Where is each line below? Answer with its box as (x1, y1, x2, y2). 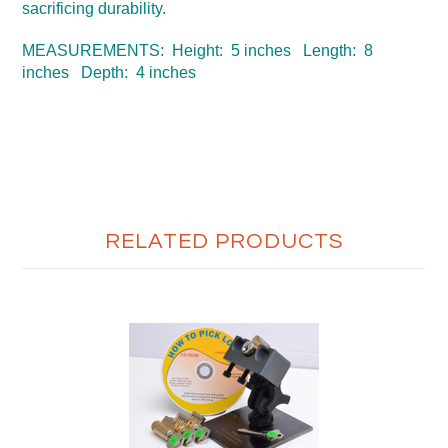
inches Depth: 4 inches (22, 64, 197, 81)
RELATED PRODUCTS (105, 230, 343, 253)
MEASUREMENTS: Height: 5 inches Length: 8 (22, 42, 374, 59)
